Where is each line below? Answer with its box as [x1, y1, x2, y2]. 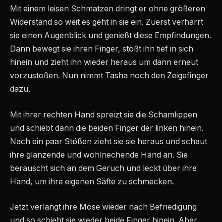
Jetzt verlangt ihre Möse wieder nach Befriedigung [10, 202, 197, 212]
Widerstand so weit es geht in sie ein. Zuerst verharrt [10, 17, 203, 27]
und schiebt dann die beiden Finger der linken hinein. [10, 123, 204, 133]
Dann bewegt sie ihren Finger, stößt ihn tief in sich [10, 44, 193, 54]
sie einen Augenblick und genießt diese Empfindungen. [10, 31, 211, 41]
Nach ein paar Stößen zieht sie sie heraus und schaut [10, 136, 207, 146]
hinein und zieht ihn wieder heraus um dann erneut [10, 57, 198, 67]
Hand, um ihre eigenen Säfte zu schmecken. [10, 176, 174, 186]
